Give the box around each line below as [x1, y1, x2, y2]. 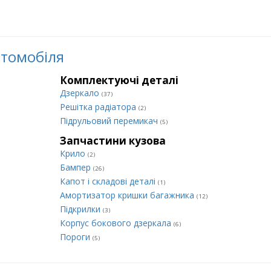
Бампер [60, 162, 93, 173]
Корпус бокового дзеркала [60, 217, 174, 229]
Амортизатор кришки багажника [60, 189, 197, 201]
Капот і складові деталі [60, 175, 158, 187]
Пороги [60, 231, 93, 243]
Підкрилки [60, 203, 103, 215]
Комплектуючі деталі [60, 73, 178, 87]
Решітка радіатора [60, 101, 139, 113]
